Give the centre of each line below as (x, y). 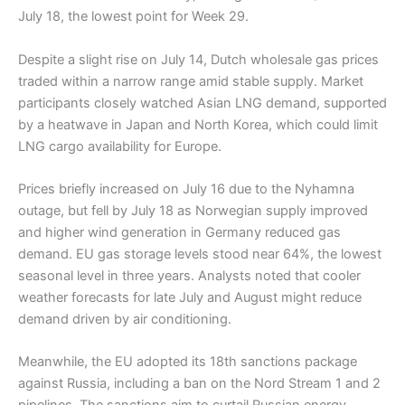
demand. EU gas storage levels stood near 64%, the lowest (200, 254)
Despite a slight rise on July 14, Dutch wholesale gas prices (198, 59)
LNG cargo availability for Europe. (120, 146)
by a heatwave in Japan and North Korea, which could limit (198, 124)
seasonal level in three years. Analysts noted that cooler (189, 275)
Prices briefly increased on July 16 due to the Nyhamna (186, 188)
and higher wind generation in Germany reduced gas (179, 232)
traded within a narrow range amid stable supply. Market (191, 81)
